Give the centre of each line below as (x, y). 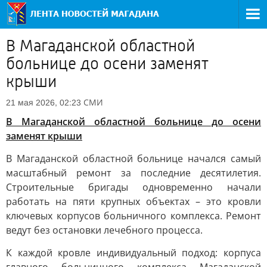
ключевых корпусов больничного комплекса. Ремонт (133, 216)
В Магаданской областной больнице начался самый (133, 159)
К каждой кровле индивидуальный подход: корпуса (133, 253)
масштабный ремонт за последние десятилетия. (133, 173)
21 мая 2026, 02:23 (44, 103)
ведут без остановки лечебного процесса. (104, 230)
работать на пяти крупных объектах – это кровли (133, 201)
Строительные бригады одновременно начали (133, 187)
